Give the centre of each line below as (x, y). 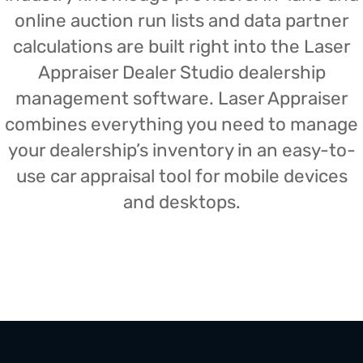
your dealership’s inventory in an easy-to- (181, 150)
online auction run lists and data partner (181, 21)
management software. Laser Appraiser (181, 98)
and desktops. (181, 202)
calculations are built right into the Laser (181, 47)
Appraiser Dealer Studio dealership (181, 73)
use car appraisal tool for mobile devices (181, 176)
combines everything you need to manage (181, 124)
